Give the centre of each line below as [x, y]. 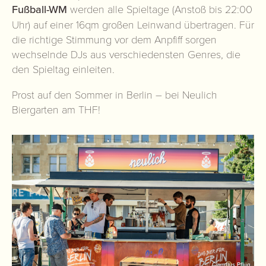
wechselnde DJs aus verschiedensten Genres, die [126, 54]
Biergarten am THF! [56, 109]
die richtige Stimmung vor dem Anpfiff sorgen [114, 39]
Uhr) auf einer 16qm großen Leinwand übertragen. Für [133, 24]
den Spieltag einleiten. [63, 69]
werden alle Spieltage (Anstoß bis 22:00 [161, 9]
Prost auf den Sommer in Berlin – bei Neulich [115, 94]
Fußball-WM [41, 9]
